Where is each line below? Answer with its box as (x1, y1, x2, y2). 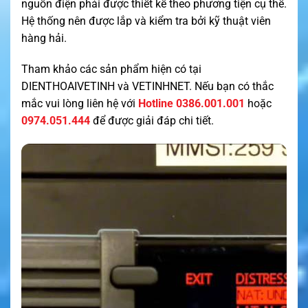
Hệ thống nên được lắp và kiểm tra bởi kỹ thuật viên (21, 14, 271, 27)
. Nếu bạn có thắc (189, 80, 274, 93)
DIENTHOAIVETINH (21, 80, 115, 93)
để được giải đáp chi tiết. (93, 114, 214, 128)
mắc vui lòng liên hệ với (21, 97, 138, 111)
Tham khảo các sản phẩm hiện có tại (21, 63, 201, 76)
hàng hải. (21, 31, 67, 45)
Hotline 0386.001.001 (138, 97, 245, 111)
